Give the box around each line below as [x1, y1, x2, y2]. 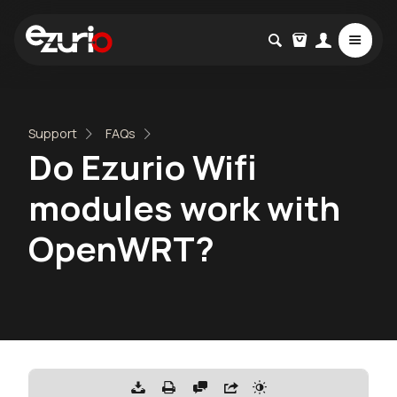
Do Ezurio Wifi [28, 144, 257, 191]
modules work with [28, 184, 340, 231]
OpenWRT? [28, 225, 214, 272]
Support [28, 125, 77, 142]
